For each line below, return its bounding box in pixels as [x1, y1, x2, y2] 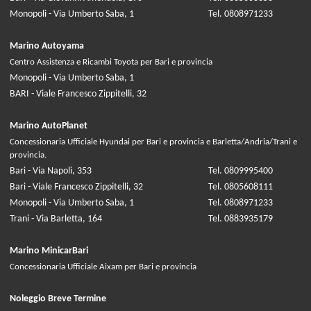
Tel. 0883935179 [208, 214, 273, 225]
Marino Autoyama [10, 41, 84, 52]
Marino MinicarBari [10, 246, 88, 257]
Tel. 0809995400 [208, 166, 273, 177]
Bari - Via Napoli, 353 [10, 166, 92, 177]
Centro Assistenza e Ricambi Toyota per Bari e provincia [10, 58, 212, 67]
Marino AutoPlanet [10, 121, 87, 132]
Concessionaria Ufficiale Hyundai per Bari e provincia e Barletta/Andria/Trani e [10, 137, 297, 147]
